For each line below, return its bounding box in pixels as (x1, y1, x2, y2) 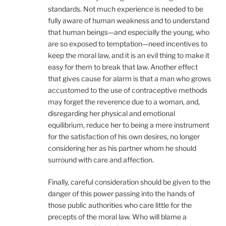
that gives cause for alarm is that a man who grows (48, 74, 211, 83)
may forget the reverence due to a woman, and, (48, 97, 200, 106)
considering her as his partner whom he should (48, 144, 196, 153)
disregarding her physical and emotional (48, 109, 175, 118)
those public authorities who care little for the (48, 201, 192, 210)
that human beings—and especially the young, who (48, 28, 209, 37)
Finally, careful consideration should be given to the (48, 178, 210, 187)
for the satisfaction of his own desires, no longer (48, 132, 200, 141)
